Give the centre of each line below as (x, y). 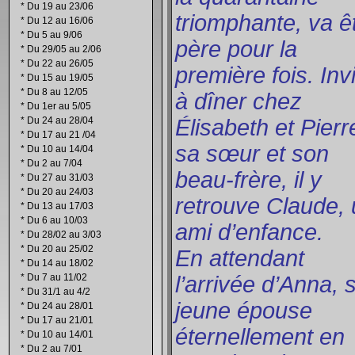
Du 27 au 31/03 (60, 177)
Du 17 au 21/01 (60, 320)
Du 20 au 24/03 (60, 192)
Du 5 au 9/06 (55, 35)
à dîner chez (239, 101)
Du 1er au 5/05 (59, 106)
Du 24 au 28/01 (60, 306)
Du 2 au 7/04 (55, 163)
